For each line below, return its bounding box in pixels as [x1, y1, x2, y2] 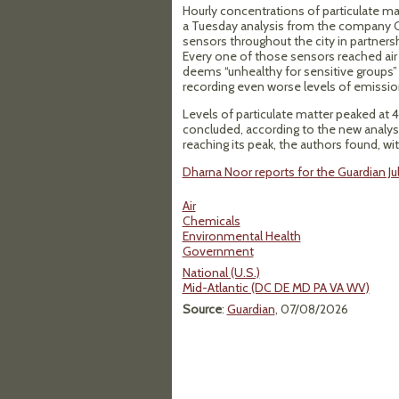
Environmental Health [182, 228, 301, 244]
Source [182, 301, 222, 317]
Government [182, 243, 254, 259]
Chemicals [182, 213, 240, 229]
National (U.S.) [182, 265, 260, 281]
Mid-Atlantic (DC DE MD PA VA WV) [182, 280, 370, 296]
